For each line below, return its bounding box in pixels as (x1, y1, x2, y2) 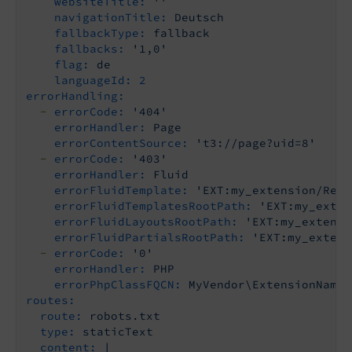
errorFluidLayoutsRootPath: (54, 214, 238, 229)
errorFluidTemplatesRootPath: (54, 199, 252, 214)
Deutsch (174, 10, 224, 25)
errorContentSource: (54, 136, 189, 151)
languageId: (54, 73, 132, 88)
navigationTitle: (54, 10, 167, 25)
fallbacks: (54, 42, 125, 57)
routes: (26, 293, 75, 308)
